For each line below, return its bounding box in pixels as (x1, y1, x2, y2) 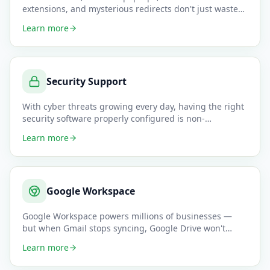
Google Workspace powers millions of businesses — (22, 210, 232, 222)
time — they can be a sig (22, 15, 122, 27)
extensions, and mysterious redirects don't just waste (22, 3, 238, 14)
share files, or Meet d (22, 234, 108, 246)
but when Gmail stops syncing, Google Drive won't (22, 222, 225, 234)
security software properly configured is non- (22, 113, 205, 124)
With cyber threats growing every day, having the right (22, 101, 244, 112)
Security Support (46, 75, 127, 88)
